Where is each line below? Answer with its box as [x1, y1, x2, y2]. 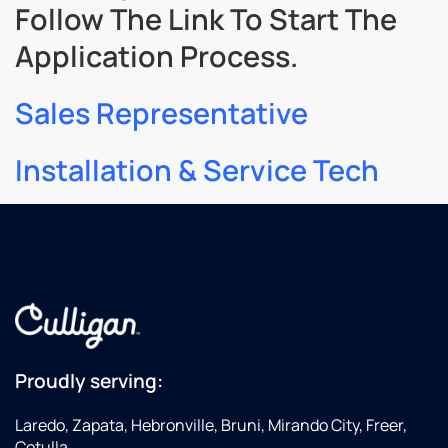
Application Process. [15, 36, 298, 77]
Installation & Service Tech [15, 150, 379, 191]
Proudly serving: [15, 368, 163, 395]
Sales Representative [15, 93, 308, 134]
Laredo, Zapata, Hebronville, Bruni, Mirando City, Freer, [15, 414, 407, 437]
